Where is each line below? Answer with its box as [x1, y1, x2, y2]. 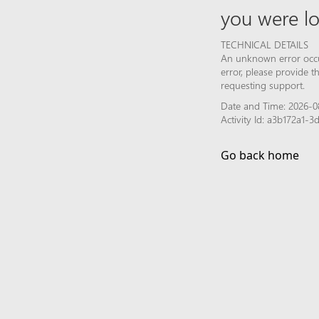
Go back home [221, 147, 299, 163]
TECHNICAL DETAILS [221, 37, 308, 51]
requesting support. [221, 78, 305, 92]
